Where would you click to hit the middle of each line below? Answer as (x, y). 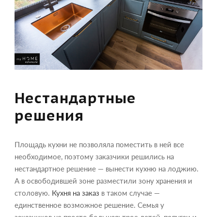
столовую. (33, 193)
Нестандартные (75, 97)
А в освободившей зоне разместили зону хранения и (103, 180)
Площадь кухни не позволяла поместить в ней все (99, 144)
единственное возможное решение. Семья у (89, 205)
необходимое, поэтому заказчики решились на (94, 156)
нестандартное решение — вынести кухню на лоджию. (107, 168)
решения (49, 115)
